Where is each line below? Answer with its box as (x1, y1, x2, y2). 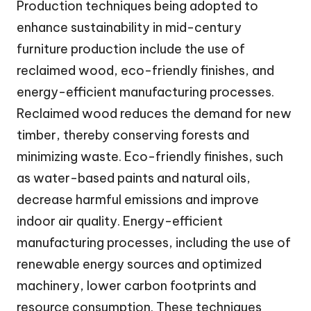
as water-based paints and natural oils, (17, 170, 251, 187)
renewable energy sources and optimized (17, 256, 262, 273)
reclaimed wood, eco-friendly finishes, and (17, 62, 274, 79)
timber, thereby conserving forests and (17, 127, 249, 144)
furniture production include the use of (17, 41, 245, 58)
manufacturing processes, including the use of (17, 235, 291, 251)
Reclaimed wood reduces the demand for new (17, 106, 292, 122)
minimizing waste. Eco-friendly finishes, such (17, 149, 283, 165)
